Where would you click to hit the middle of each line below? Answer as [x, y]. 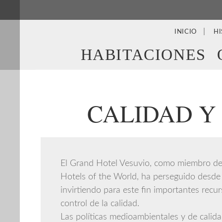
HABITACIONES [143, 55]
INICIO [185, 32]
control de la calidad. [100, 204]
